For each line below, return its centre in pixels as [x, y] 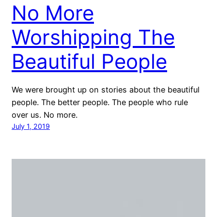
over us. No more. [45, 115]
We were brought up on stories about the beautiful [106, 89]
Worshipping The [93, 37]
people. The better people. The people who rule [100, 102]
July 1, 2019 [31, 126]
